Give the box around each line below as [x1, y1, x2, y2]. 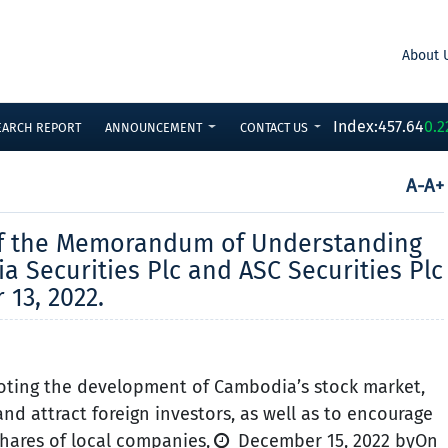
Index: [333, 116, 379, 136]
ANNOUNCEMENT [105, 119, 203, 135]
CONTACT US [239, 119, 308, 135]
